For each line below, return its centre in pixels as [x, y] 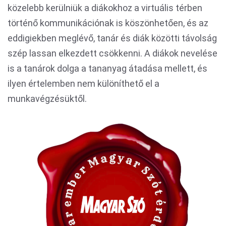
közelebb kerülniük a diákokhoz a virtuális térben [105, 8]
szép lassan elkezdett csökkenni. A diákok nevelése [112, 53]
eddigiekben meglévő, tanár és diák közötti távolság [112, 38]
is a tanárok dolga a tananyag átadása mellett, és [107, 68]
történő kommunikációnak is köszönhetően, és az [108, 23]
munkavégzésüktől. [47, 99]
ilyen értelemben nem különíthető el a [83, 83]
